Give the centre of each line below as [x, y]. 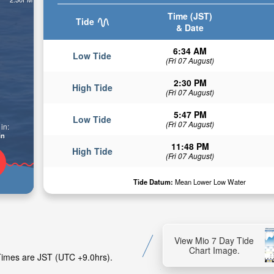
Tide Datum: [154, 182]
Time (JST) [190, 16]
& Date [190, 28]
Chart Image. [214, 250]
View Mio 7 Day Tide [214, 241]
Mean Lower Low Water [210, 182]
